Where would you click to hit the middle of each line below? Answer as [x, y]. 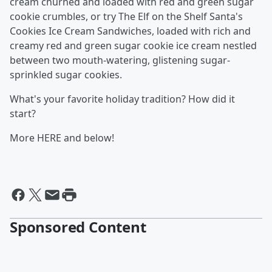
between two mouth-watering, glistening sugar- [120, 60]
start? [23, 114]
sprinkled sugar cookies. [66, 75]
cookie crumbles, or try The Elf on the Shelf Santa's [126, 16]
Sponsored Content [78, 227]
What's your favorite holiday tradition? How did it [122, 99]
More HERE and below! [62, 138]
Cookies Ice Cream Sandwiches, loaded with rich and [130, 31]
